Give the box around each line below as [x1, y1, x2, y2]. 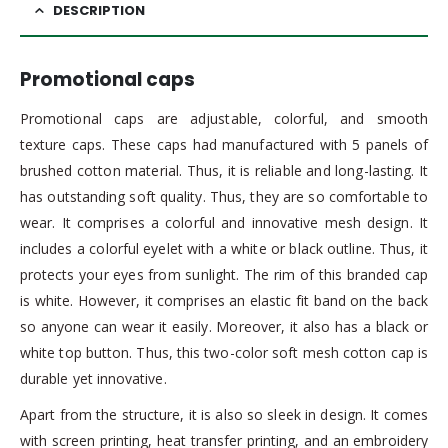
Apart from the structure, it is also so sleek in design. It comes [20, 405, 428, 425]
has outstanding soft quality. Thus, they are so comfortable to [20, 187, 428, 207]
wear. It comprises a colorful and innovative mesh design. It [20, 213, 428, 233]
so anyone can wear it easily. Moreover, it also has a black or [20, 317, 428, 337]
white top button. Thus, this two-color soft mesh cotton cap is [20, 343, 428, 363]
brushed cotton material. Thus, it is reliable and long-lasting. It [20, 161, 428, 181]
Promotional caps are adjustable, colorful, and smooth [20, 109, 428, 129]
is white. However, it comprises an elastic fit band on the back [20, 291, 428, 311]
